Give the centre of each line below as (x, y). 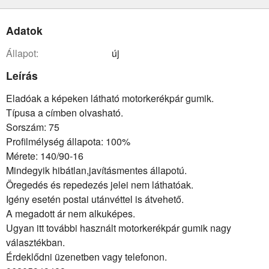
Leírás (22, 76)
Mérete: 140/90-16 (45, 156)
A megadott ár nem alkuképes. (71, 214)
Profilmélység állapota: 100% (68, 142)
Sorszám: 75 (33, 127)
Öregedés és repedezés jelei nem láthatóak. (100, 185)
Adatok (24, 30)
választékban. (35, 243)
